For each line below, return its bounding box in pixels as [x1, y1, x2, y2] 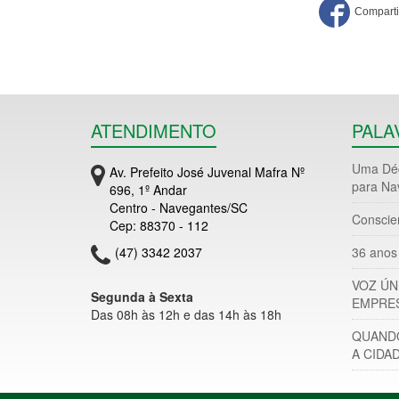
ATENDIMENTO [91, 117, 216, 143]
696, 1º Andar [110, 180, 187, 199]
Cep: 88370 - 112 [110, 216, 208, 234]
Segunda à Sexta [91, 287, 193, 305]
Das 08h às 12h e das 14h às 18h [91, 305, 281, 323]
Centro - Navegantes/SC [110, 198, 248, 216]
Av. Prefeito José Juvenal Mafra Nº [110, 162, 305, 181]
